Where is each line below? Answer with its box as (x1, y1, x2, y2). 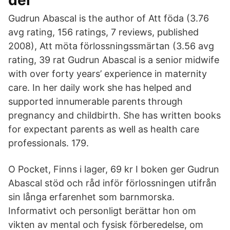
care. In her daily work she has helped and (8, 82, 191, 93)
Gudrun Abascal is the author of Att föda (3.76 (8, 13, 209, 24)
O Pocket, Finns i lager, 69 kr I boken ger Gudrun (8, 164, 219, 175)
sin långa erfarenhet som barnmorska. (8, 191, 175, 202)
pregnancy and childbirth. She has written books (8, 110, 221, 121)
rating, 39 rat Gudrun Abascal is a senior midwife (8, 54, 219, 65)
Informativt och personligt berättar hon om (8, 205, 196, 216)
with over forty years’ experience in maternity (8, 68, 207, 79)
